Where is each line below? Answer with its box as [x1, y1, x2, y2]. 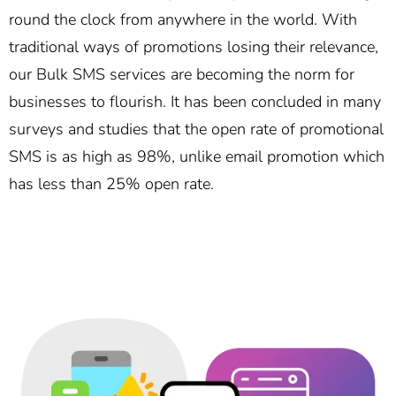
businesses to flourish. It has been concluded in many [9, 91, 381, 113]
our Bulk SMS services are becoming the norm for [9, 64, 354, 86]
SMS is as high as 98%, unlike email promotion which [9, 146, 385, 168]
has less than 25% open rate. [9, 173, 214, 195]
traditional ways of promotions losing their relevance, [9, 36, 378, 58]
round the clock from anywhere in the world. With [9, 9, 357, 31]
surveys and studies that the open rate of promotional [9, 118, 384, 141]
